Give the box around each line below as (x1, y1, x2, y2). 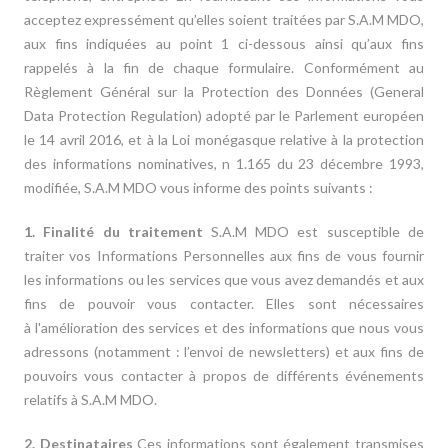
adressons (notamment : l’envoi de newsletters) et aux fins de (24, 343, 424, 360)
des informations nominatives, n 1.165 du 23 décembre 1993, (24, 155, 424, 172)
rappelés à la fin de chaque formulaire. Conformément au (24, 59, 424, 76)
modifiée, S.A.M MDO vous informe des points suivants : (24, 179, 374, 196)
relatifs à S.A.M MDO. (24, 391, 158, 408)
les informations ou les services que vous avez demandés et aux (24, 271, 424, 288)
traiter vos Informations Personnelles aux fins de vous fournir (24, 247, 424, 264)
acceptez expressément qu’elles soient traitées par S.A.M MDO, (24, 11, 424, 28)
